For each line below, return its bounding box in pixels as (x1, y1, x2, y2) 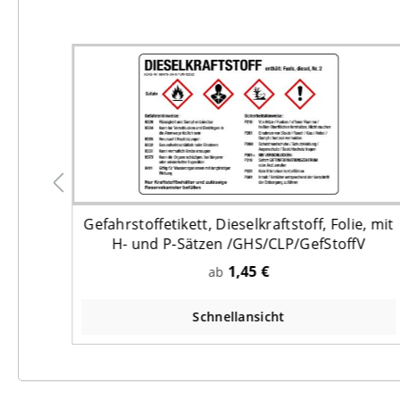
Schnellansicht (192, 307, 285, 325)
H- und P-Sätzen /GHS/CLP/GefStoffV (112, 233, 366, 254)
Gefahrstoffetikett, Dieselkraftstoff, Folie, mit (83, 213, 395, 234)
